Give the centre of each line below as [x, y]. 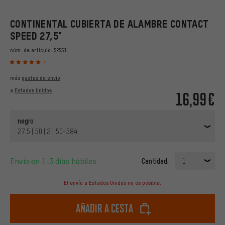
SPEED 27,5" [36, 36]
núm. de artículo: [32, 50]
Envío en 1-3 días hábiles [55, 161]
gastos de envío [41, 78]
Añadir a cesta [104, 208]
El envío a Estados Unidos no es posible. [113, 183]
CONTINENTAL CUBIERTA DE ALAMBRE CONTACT [109, 24]
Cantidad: [155, 161]
